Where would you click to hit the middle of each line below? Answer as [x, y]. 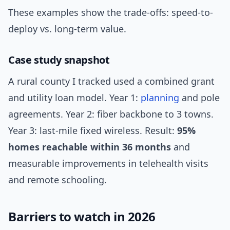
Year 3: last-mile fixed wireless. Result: [93, 131]
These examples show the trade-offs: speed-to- [111, 13]
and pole [199, 98]
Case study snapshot [59, 60]
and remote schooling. [57, 180]
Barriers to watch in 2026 [82, 217]
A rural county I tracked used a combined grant [111, 81]
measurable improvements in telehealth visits [108, 164]
